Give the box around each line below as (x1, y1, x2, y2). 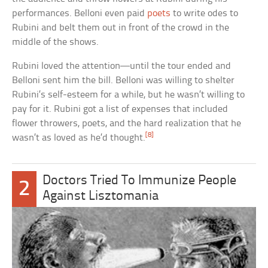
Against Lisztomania (42, 190, 159, 204)
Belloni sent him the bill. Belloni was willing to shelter (12, 75, 235, 86)
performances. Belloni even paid (12, 8, 148, 19)
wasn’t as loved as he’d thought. (12, 133, 146, 144)
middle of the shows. (12, 37, 99, 48)
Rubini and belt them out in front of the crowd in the (12, 23, 230, 33)
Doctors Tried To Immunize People (42, 174, 236, 188)
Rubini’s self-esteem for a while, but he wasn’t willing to (12, 90, 245, 100)
